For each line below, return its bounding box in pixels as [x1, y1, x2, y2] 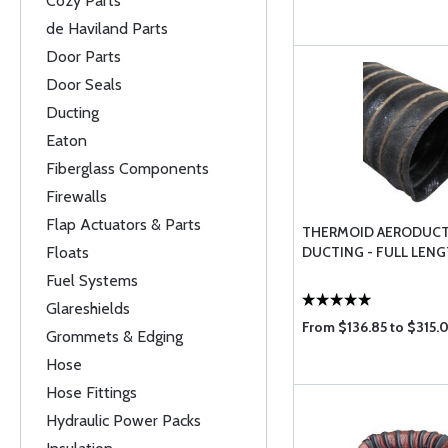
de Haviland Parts [46, 19, 168, 38]
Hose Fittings [46, 383, 137, 402]
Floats [46, 243, 89, 262]
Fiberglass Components [46, 159, 209, 178]
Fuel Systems [46, 271, 138, 290]
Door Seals [46, 75, 122, 94]
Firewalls [46, 187, 107, 206]
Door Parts [46, 47, 121, 66]
